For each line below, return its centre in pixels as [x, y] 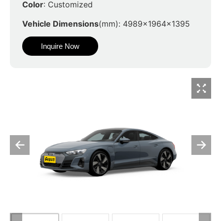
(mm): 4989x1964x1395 [144, 23]
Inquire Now [60, 46]
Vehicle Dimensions [60, 23]
